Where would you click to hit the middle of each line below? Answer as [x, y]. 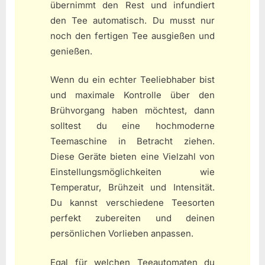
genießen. [71, 51]
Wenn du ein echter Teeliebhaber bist [132, 80]
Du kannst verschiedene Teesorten [132, 203]
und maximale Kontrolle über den [132, 95]
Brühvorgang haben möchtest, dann [132, 111]
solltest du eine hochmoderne [132, 126]
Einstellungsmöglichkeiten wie [132, 172]
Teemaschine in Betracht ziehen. [132, 141]
